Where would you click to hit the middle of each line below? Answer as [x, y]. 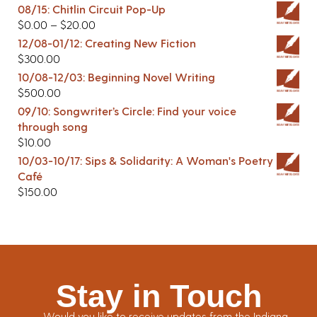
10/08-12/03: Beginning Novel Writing [116, 76]
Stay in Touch [158, 296]
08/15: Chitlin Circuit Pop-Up [92, 8]
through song [53, 126]
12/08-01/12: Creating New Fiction [107, 42]
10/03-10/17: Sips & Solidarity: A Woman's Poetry [145, 160]
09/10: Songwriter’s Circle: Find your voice [127, 110]
